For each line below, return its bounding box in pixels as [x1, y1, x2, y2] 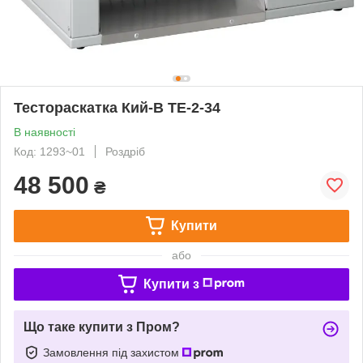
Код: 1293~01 [14, 144, 85, 158]
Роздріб [105, 144, 145, 158]
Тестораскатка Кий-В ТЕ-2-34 [14, 99, 220, 116]
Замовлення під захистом [43, 345, 182, 359]
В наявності [14, 125, 75, 139]
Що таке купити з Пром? [23, 319, 180, 334]
